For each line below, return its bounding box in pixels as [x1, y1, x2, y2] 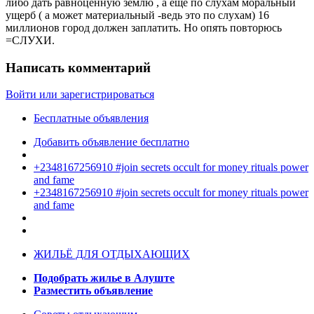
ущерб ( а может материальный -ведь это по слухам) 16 [6, 8, 269, 21]
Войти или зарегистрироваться [6, 88, 154, 101]
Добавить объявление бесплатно [34, 136, 189, 149]
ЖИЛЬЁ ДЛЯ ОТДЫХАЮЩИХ [34, 248, 190, 261]
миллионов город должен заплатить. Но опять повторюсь [6, 21, 282, 34]
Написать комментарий [6, 60, 151, 75]
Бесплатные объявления [34, 112, 149, 125]
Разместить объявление [34, 285, 153, 297]
